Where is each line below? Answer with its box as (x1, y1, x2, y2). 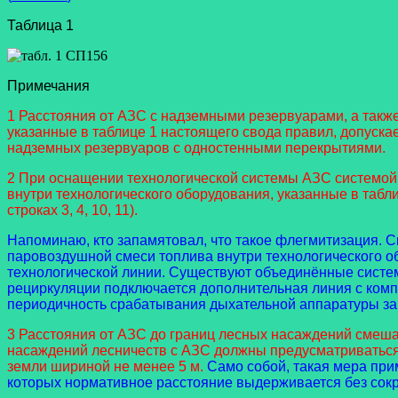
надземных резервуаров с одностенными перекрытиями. (7, 140, 386, 156)
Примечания (7, 78, 90, 94)
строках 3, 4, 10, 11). (7, 203, 138, 219)
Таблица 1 (7, 18, 74, 34)
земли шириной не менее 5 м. (7, 359, 207, 375)
